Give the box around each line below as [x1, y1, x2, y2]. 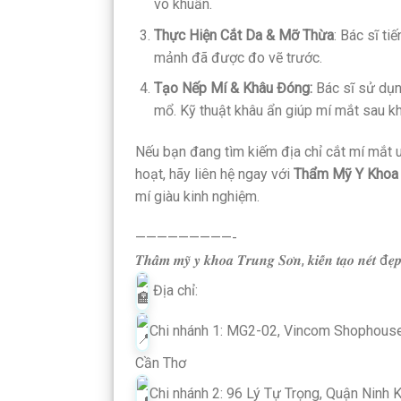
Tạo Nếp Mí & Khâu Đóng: [153, 80, 312, 98]
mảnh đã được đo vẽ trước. [153, 48, 322, 66]
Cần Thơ [135, 354, 186, 371]
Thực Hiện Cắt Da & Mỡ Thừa [153, 26, 334, 44]
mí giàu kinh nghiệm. [135, 188, 260, 206]
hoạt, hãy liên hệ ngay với [135, 166, 294, 183]
